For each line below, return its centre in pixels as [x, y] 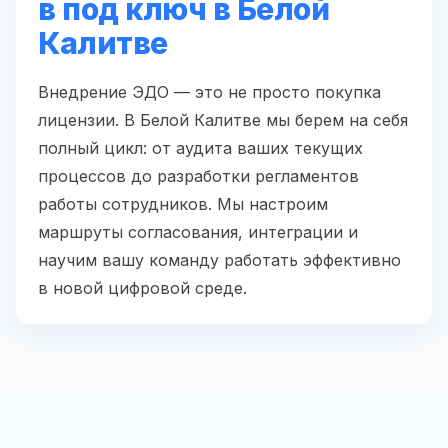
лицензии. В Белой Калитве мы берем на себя [223, 120]
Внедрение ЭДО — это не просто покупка [209, 92]
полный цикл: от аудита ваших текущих [200, 148]
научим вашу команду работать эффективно [219, 260]
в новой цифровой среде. [142, 288]
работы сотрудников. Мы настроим [183, 204]
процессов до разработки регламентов [198, 176]
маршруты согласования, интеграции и [198, 232]
